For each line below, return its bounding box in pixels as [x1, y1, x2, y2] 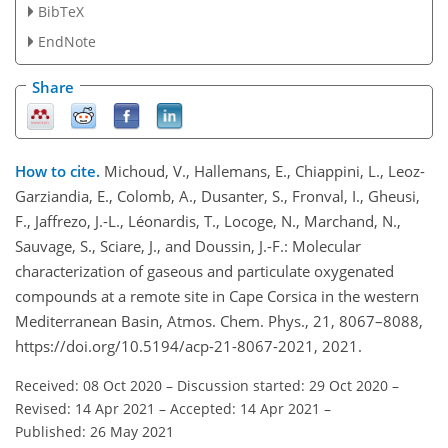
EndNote [37, 31, 96, 51]
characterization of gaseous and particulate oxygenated [15, 260, 394, 281]
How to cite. [15, 160, 104, 181]
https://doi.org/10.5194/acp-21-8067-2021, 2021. [15, 335, 362, 356]
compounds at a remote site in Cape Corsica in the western [15, 285, 419, 306]
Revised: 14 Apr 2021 [15, 398, 155, 418]
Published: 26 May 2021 [15, 421, 174, 441]
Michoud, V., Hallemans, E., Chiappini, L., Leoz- [104, 160, 425, 181]
